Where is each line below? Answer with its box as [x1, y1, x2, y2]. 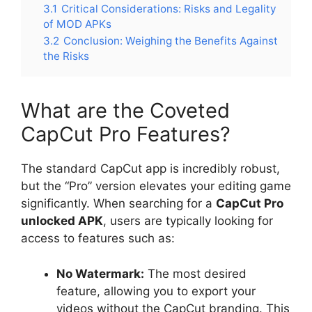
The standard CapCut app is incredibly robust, [21, 162, 280, 176]
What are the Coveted [21, 98, 230, 123]
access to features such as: [21, 231, 175, 246]
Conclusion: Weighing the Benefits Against [63, 34, 278, 48]
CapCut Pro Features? [21, 122, 231, 147]
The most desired [144, 266, 247, 281]
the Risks [43, 49, 89, 63]
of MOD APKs [43, 17, 111, 31]
